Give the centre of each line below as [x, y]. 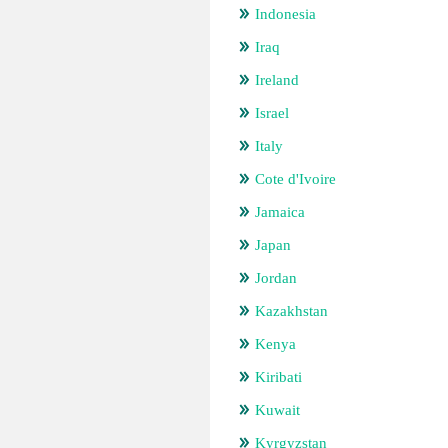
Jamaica [280, 212]
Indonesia [285, 14]
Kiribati [278, 377]
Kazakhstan [291, 311]
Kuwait [277, 410]
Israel [272, 113]
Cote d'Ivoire [295, 179]
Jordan [276, 278]
